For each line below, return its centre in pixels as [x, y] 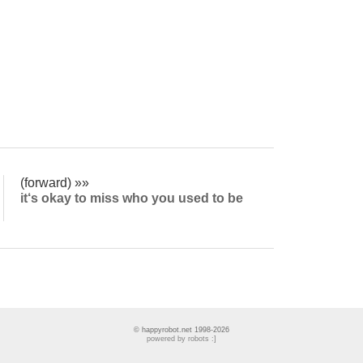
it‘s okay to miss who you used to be [132, 197]
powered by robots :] [181, 339]
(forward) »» [55, 182]
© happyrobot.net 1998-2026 [181, 330]
